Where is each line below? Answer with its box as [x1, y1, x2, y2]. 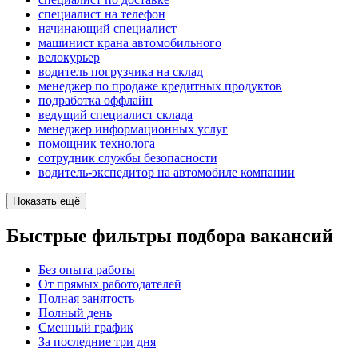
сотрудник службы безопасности [38, 151, 217, 165]
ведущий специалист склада [38, 108, 193, 122]
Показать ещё [13, 195, 80, 208]
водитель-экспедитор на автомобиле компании [38, 165, 295, 180]
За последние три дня [38, 335, 156, 349]
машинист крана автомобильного [38, 36, 221, 50]
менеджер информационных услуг [38, 122, 228, 137]
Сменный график [38, 320, 133, 335]
